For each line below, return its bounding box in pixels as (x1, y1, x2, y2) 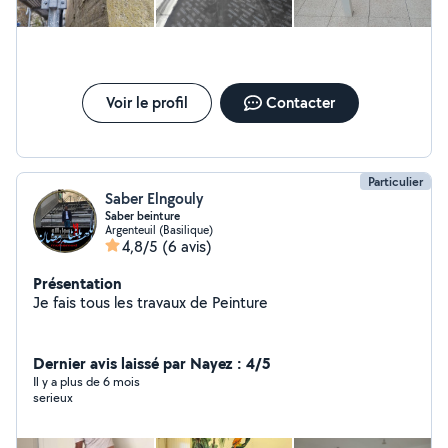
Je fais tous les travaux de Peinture (33, 292, 268, 313)
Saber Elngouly (105, 188, 203, 209)
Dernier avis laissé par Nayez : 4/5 (33, 352, 271, 374)
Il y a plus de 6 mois (33, 373, 140, 390)
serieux (33, 389, 73, 406)
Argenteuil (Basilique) (105, 222, 213, 237)
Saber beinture (105, 208, 180, 224)
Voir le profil (105, 92, 188, 113)
